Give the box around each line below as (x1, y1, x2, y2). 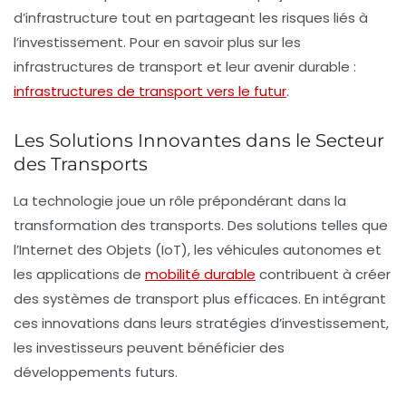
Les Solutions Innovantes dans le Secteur (14, 129, 384, 151)
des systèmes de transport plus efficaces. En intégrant (14, 288, 386, 308)
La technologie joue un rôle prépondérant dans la (14, 190, 346, 210)
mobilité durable (145, 264, 256, 284)
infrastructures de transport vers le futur (14, 81, 286, 101)
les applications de (14, 264, 145, 284)
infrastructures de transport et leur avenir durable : (14, 56, 356, 76)
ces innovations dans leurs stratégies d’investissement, (14, 313, 389, 333)
